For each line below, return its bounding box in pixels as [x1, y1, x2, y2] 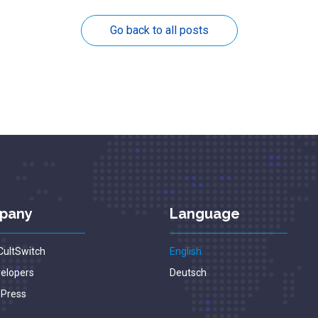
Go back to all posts [109, 23, 209, 37]
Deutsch [170, 267, 207, 278]
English [170, 246, 202, 257]
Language [170, 205, 240, 222]
